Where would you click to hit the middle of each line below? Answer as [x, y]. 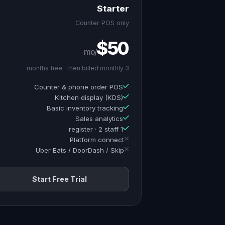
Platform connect [97, 140]
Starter [113, 9]
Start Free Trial [60, 179]
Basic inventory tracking [85, 108]
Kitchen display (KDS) [89, 97]
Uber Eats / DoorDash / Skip [80, 150]
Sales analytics [99, 119]
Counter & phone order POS [79, 87]
